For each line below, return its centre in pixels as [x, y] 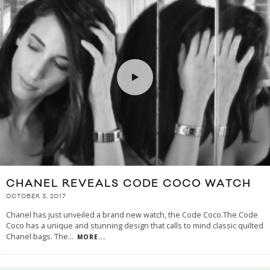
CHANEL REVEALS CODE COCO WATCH [129, 184]
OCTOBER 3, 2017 [36, 196]
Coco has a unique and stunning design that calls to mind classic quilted [135, 225]
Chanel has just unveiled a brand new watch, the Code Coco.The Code [132, 215]
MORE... [91, 237]
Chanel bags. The [37, 236]
